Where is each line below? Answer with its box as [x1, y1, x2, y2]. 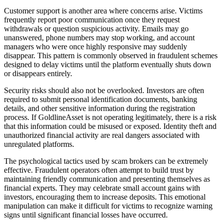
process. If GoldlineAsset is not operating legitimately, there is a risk [4, 112, 217, 121]
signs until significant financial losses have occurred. [4, 210, 168, 219]
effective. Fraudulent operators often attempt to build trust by [4, 165, 194, 174]
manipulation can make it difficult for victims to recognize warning [4, 201, 213, 210]
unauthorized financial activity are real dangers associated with [4, 130, 200, 139]
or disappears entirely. [4, 69, 72, 78]
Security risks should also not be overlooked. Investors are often [4, 86, 204, 95]
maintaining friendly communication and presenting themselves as [4, 174, 210, 183]
